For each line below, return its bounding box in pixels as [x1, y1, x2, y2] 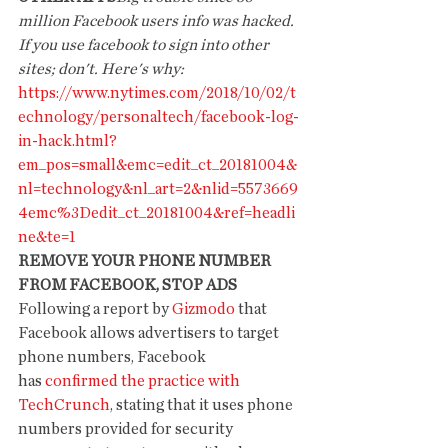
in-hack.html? [18, 133, 117, 149]
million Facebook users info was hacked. [18, 13, 297, 29]
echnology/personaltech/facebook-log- [18, 109, 299, 125]
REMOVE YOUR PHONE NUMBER [18, 253, 274, 269]
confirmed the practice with [45, 373, 243, 389]
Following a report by [18, 301, 172, 317]
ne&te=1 [18, 229, 76, 245]
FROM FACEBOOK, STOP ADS [18, 277, 237, 293]
